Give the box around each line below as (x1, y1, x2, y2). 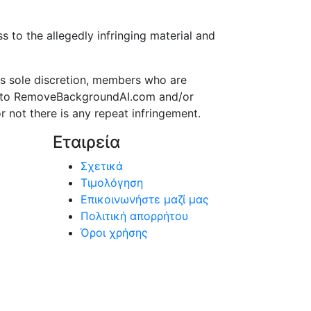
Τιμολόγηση (81, 176, 143, 190)
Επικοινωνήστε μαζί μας (81, 192, 209, 206)
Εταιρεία (53, 132, 120, 152)
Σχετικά (81, 159, 123, 173)
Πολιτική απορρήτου (81, 209, 188, 223)
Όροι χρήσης (81, 226, 148, 239)
